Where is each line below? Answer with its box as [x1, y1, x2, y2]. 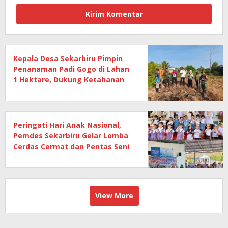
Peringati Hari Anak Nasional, [13, 120, 121, 130]
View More [95, 191, 133, 201]
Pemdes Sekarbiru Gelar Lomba [13, 131, 128, 141]
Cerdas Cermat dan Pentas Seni [13, 141, 129, 152]
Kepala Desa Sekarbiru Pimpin [13, 53, 123, 64]
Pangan [13, 85, 41, 96]
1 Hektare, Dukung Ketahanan [13, 75, 124, 85]
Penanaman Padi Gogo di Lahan [13, 64, 129, 74]
